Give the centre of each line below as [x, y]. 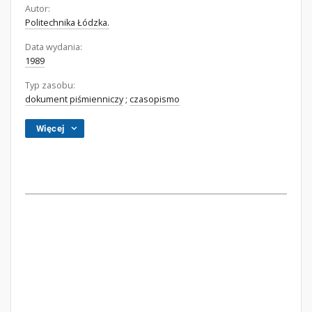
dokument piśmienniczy [74, 99]
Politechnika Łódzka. [67, 23]
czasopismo [155, 99]
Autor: [38, 9]
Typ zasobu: [50, 85]
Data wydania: [54, 47]
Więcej [50, 128]
